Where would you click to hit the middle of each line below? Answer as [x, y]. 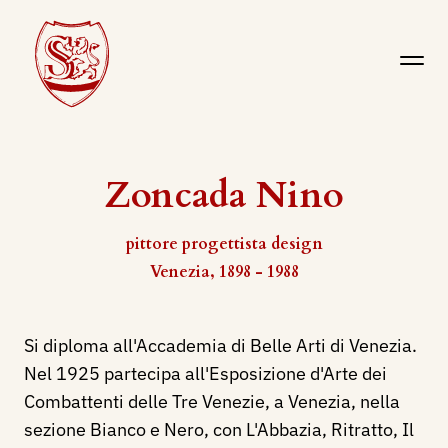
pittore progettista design [224, 244]
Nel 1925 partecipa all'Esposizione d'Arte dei [205, 373]
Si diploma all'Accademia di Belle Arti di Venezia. [220, 345]
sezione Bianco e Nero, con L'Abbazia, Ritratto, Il [219, 429]
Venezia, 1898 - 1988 [224, 272]
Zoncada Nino [224, 195]
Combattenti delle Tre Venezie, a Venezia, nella [212, 401]
